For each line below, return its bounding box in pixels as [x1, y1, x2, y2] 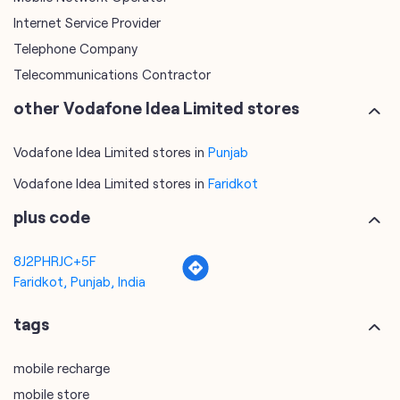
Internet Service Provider [13, 14, 161, 31]
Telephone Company [13, 40, 137, 57]
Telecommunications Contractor [13, 66, 211, 83]
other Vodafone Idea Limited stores [13, 97, 299, 119]
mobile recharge [13, 360, 110, 377]
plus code [13, 206, 90, 228]
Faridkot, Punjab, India [13, 273, 146, 290]
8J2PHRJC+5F [13, 253, 96, 270]
